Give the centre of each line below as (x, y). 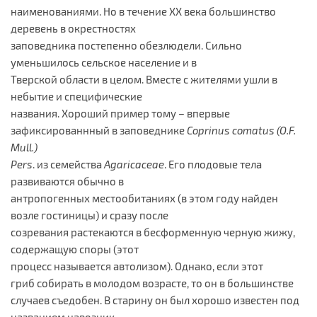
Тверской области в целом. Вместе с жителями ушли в (144, 79)
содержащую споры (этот (75, 249)
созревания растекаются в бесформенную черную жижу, (153, 232)
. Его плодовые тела (213, 164)
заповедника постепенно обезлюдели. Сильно (126, 45)
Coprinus (208, 130)
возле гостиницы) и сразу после (90, 215)
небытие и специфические (76, 96)
